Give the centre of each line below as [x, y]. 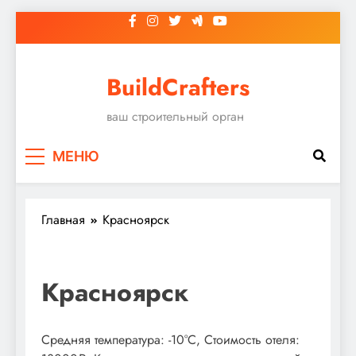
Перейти [38, 20]
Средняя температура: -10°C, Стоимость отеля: [170, 339]
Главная [63, 219]
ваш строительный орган [175, 116]
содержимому [54, 58]
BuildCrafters [178, 87]
